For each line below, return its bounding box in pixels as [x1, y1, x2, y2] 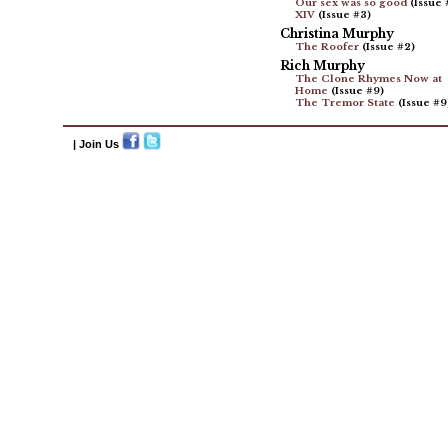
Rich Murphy [279, 58, 365, 74]
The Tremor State [294, 97, 395, 110]
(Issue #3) [314, 9, 371, 22]
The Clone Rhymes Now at [294, 73, 442, 86]
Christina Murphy [279, 26, 394, 42]
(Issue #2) [358, 41, 415, 54]
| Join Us [72, 138, 122, 151]
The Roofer [294, 41, 359, 54]
